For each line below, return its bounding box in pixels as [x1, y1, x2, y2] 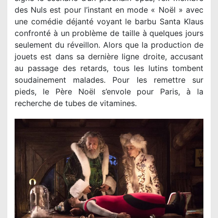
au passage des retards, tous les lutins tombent [15, 63, 203, 73]
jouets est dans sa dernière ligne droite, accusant [15, 51, 203, 61]
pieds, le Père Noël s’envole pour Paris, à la [15, 86, 203, 96]
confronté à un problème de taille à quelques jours [15, 28, 203, 38]
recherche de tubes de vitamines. [15, 98, 137, 108]
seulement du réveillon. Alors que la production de [15, 39, 203, 50]
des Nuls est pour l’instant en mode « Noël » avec [15, 4, 203, 15]
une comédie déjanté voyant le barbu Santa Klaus [15, 16, 203, 26]
